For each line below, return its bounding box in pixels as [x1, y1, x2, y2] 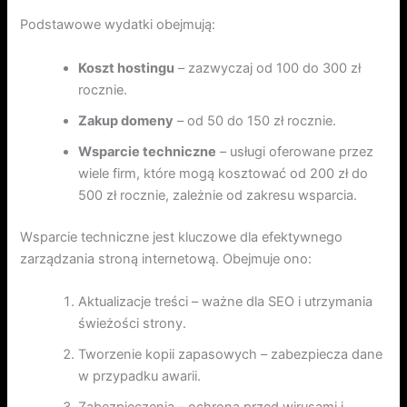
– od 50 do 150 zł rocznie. [174, 112, 337, 129]
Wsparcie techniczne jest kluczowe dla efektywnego [20, 228, 343, 245]
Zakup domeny [78, 112, 174, 129]
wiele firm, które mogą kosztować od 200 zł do [78, 164, 369, 182]
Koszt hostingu [78, 59, 175, 76]
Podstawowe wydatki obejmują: [20, 16, 216, 34]
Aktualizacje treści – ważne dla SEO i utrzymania [78, 293, 373, 310]
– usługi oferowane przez [216, 143, 374, 160]
